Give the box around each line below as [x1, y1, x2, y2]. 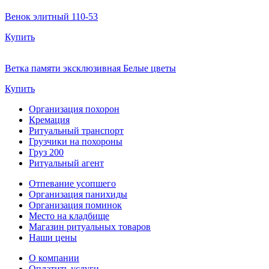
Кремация [29, 114, 70, 125]
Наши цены [29, 232, 77, 243]
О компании [29, 252, 79, 263]
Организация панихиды [29, 189, 127, 199]
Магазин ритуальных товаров [29, 221, 151, 232]
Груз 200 [29, 147, 64, 157]
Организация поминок [29, 199, 122, 210]
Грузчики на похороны [29, 136, 122, 147]
